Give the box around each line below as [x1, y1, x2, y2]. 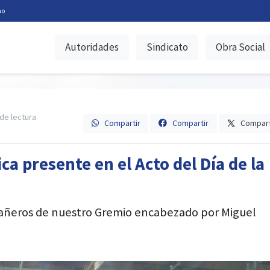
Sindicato [146, 40, 189, 54]
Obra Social [216, 40, 266, 54]
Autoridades [65, 40, 119, 54]
